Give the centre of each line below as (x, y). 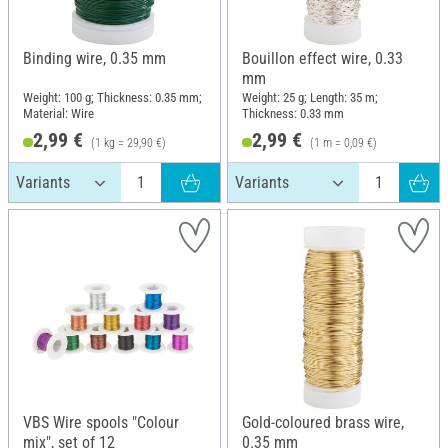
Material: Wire (58, 114)
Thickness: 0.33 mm (293, 114)
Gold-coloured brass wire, (323, 423)
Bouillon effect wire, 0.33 (322, 58)
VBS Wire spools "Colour (101, 423)
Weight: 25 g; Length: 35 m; (310, 98)
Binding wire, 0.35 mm (94, 58)
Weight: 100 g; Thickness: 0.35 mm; (112, 98)
